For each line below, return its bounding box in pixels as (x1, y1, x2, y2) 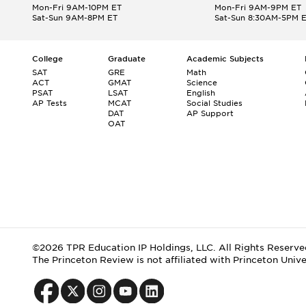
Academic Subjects (186, 54, 264, 64)
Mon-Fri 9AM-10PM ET (32, 3, 122, 12)
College (32, 54, 63, 64)
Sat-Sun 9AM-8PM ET (32, 13, 117, 23)
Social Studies (186, 98, 242, 108)
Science (186, 78, 217, 87)
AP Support (186, 109, 234, 118)
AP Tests (32, 98, 67, 108)
